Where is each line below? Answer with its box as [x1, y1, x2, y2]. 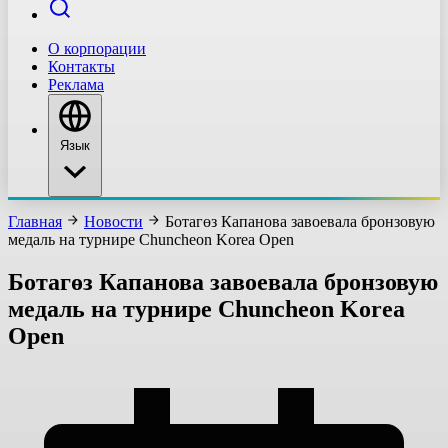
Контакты [48, 58, 115, 75]
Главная [8, 213, 62, 230]
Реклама [48, 76, 104, 93]
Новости [84, 213, 143, 230]
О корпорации [48, 40, 146, 57]
